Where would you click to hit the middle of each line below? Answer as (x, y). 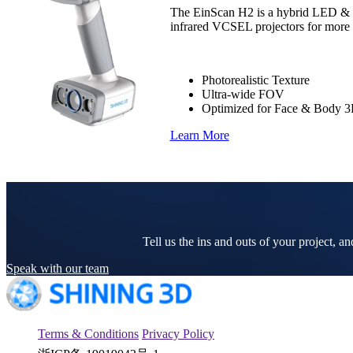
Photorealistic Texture (255, 80)
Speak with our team (58, 268)
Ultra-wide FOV (243, 95)
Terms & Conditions (88, 333)
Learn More (199, 136)
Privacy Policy (178, 333)
